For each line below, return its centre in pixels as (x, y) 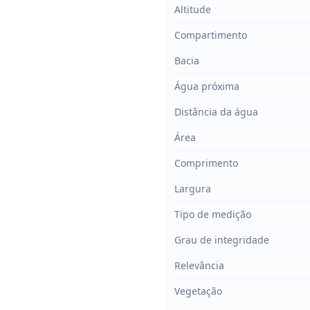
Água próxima (207, 86)
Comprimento (206, 163)
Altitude (193, 9)
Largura (193, 189)
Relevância (199, 265)
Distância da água (216, 112)
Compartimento (211, 35)
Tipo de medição (213, 214)
